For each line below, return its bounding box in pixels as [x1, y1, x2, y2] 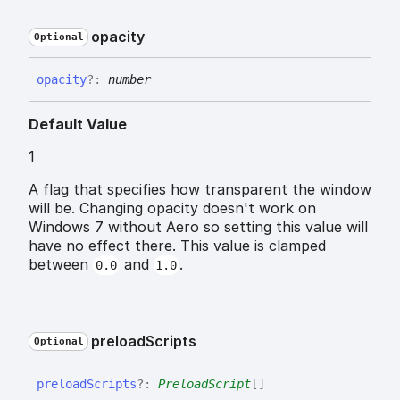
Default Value [29, 115, 127, 134]
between [29, 255, 93, 274]
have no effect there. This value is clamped [29, 237, 326, 255]
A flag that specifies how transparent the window [29, 180, 371, 199]
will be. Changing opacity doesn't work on [29, 199, 316, 218]
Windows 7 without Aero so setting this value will [29, 218, 368, 237]
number [108, 72, 151, 87]
